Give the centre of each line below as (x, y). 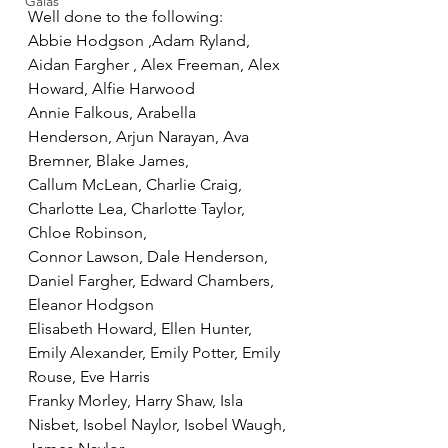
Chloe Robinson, (89, 232)
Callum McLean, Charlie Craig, (137, 184)
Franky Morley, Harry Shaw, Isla (137, 400)
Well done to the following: (125, 16)
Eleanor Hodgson (91, 304)
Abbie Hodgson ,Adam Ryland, (141, 40)
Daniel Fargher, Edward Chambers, (153, 280)
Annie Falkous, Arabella (118, 112)
